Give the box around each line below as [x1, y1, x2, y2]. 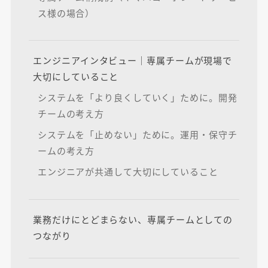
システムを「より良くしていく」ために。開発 [37, 91, 237, 104]
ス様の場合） [37, 6, 95, 19]
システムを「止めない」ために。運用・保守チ [37, 128, 237, 141]
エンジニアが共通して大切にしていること [37, 165, 218, 178]
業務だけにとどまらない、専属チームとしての [33, 212, 233, 226]
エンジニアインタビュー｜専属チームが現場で [33, 54, 233, 67]
